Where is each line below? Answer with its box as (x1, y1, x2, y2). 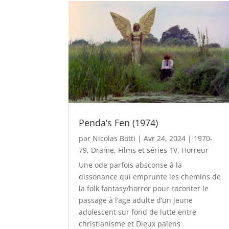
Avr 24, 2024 (144, 133, 186, 144)
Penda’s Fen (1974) (79, 117, 158, 129)
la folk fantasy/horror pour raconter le (79, 184, 209, 194)
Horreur (181, 145, 209, 155)
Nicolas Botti (93, 133, 136, 144)
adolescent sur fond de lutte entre (79, 207, 199, 217)
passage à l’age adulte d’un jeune (79, 195, 193, 205)
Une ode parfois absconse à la (79, 160, 182, 170)
